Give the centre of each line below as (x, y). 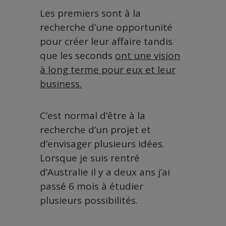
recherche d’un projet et (95, 130)
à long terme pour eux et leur (108, 70)
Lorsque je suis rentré (90, 158)
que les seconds (77, 56)
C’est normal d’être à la (93, 116)
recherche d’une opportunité (106, 27)
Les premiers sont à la (90, 13)
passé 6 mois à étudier (92, 186)
